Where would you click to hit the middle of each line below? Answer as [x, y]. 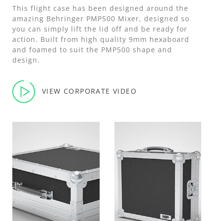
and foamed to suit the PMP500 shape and [92, 49]
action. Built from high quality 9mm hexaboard [101, 39]
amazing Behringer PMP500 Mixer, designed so [101, 18]
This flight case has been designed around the [100, 8]
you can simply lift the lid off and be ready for [100, 29]
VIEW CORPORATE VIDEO [89, 91]
